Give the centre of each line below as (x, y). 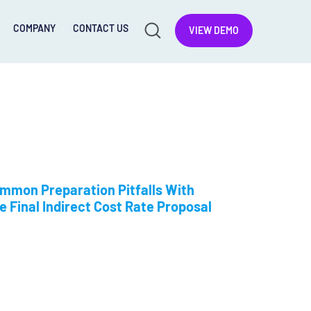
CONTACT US (100, 28)
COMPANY (34, 28)
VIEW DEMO (213, 30)
